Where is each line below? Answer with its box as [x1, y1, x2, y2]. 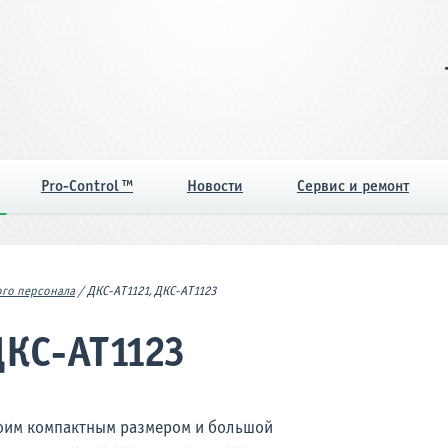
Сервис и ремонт [297, 179, 409, 194]
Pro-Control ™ [41, 179, 133, 194]
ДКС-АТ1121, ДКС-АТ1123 [87, 286, 217, 298]
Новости [187, 179, 243, 194]
